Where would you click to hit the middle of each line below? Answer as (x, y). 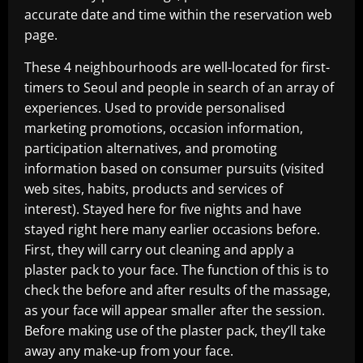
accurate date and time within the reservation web (178, 15)
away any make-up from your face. (129, 351)
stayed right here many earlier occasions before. (172, 230)
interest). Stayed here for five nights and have (163, 209)
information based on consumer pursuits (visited (174, 169)
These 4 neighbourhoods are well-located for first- (177, 68)
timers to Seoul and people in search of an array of (179, 88)
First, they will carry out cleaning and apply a (159, 250)
